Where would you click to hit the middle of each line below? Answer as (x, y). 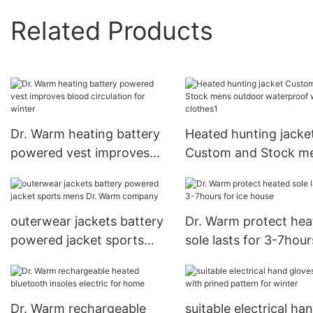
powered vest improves (80, 153)
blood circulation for (70, 172)
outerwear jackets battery (87, 221)
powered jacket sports (77, 240)
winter (29, 191)
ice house (213, 259)
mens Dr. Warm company (85, 259)
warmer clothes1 (234, 191)
